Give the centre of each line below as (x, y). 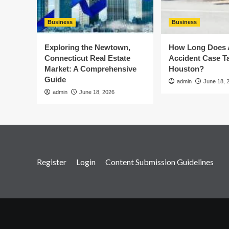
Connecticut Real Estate (87, 58)
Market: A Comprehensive (90, 69)
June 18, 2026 (97, 92)
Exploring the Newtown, (87, 47)
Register (52, 162)
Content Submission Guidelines (159, 162)
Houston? (186, 69)
